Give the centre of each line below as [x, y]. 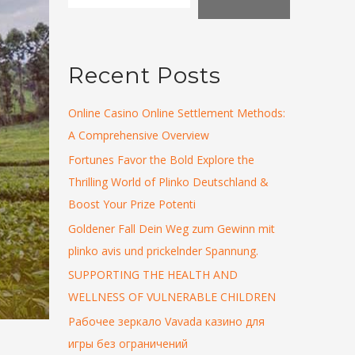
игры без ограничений [128, 344]
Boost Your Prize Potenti [132, 204]
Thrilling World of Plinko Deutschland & [169, 181]
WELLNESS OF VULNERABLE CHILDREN [172, 297]
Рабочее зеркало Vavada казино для [167, 322]
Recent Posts [145, 75]
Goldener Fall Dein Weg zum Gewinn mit [172, 228]
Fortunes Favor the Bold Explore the [162, 159]
